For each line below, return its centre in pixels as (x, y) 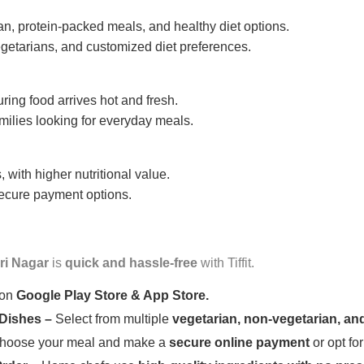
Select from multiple (114, 319)
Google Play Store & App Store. (113, 296)
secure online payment (239, 343)
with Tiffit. (226, 263)
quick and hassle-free (131, 263)
